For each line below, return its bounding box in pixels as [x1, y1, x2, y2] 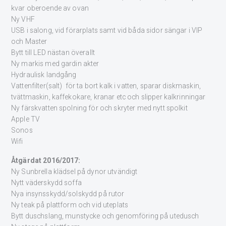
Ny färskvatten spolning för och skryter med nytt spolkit [11, 104, 188, 112]
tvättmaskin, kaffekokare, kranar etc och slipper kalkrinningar [11, 93, 206, 101]
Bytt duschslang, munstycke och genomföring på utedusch [11, 211, 199, 220]
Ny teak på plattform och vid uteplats [11, 200, 129, 209]
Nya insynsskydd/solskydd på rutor [11, 189, 125, 198]
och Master [11, 37, 47, 46]
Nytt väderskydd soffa [11, 178, 82, 187]
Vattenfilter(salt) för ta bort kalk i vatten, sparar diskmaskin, [11, 82, 201, 90]
